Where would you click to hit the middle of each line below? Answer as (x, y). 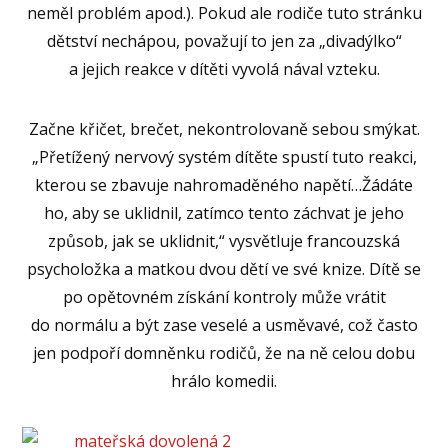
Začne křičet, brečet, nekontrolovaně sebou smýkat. (224, 128)
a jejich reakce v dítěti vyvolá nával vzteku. (224, 68)
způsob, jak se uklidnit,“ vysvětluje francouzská (224, 240)
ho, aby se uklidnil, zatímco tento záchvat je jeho (224, 212)
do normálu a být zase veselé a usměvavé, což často (224, 324)
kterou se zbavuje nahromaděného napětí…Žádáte (224, 184)
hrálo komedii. (224, 380)
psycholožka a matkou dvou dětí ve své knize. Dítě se (224, 268)
